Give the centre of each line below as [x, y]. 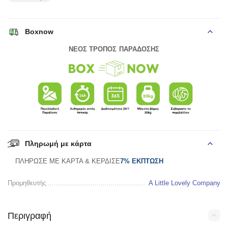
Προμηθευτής [27, 183]
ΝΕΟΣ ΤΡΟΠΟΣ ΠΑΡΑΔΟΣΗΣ [114, 49]
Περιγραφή [30, 216]
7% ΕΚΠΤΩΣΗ [142, 161]
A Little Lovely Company [184, 183]
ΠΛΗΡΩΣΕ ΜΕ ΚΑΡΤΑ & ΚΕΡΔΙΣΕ [68, 161]
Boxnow [39, 32]
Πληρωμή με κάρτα [59, 143]
